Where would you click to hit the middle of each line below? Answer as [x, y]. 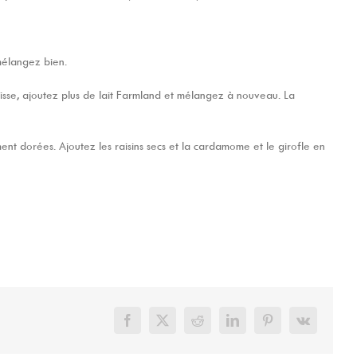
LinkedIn [255, 326]
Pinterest [288, 326]
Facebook [151, 326]
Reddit [213, 326]
